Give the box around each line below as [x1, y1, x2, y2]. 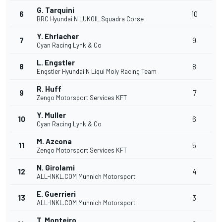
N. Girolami [37, 163, 75, 172]
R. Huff [37, 84, 61, 94]
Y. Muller [37, 111, 66, 120]
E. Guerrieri [37, 189, 76, 199]
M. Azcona [37, 137, 72, 146]
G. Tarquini [37, 5, 74, 15]
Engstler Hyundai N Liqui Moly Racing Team [37, 67, 157, 76]
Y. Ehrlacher [37, 32, 79, 41]
